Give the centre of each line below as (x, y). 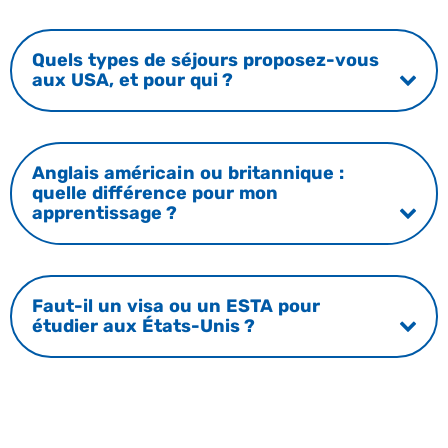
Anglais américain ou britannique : (187, 173)
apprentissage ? (104, 213)
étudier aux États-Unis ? (143, 326)
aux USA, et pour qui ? (132, 80)
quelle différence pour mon (154, 193)
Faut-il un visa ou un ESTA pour (175, 306)
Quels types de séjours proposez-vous (205, 60)
